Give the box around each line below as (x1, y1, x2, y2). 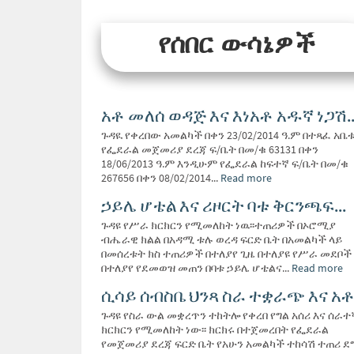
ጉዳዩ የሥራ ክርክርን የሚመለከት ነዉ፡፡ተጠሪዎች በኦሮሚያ (101, 218, 336, 232)
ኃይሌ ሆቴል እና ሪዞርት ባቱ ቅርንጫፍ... (101, 194, 346, 218)
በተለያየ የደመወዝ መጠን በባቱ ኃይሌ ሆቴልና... (101, 261, 292, 275)
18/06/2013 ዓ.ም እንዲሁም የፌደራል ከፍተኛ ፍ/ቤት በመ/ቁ (101, 156, 348, 171)
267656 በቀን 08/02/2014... (101, 171, 220, 185)
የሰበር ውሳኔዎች (157, 25, 315, 61)
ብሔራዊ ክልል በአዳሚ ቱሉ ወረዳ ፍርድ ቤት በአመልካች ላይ (101, 232, 342, 247)
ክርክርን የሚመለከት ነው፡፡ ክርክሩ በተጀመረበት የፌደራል (101, 322, 329, 337)
